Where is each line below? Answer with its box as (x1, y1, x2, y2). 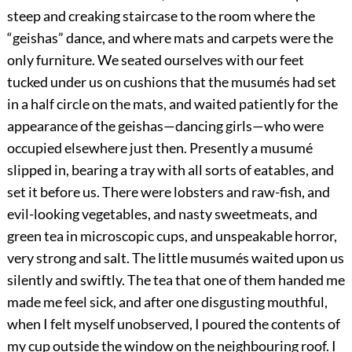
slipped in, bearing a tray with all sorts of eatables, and (6, 161, 334, 179)
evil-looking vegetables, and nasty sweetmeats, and (6, 205, 317, 223)
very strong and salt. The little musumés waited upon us (6, 249, 344, 267)
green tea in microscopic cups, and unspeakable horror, (6, 227, 337, 245)
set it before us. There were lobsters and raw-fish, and (6, 183, 330, 201)
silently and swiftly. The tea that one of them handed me (6, 271, 345, 289)
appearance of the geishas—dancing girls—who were (6, 117, 324, 135)
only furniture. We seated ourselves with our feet (6, 51, 304, 69)
